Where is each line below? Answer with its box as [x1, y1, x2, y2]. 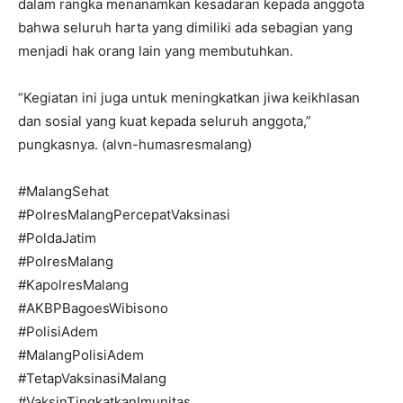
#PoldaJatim [18, 229, 96, 247]
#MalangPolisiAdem [18, 346, 144, 364]
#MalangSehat [18, 183, 109, 201]
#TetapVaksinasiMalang [18, 370, 166, 388]
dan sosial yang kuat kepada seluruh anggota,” [18, 112, 311, 130]
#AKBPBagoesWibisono [18, 300, 168, 318]
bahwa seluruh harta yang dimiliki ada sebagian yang [18, 19, 353, 37]
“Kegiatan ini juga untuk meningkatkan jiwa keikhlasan [18, 89, 360, 107]
